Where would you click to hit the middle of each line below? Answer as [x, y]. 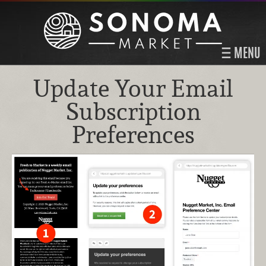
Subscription [133, 112]
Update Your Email [133, 88]
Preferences [133, 135]
